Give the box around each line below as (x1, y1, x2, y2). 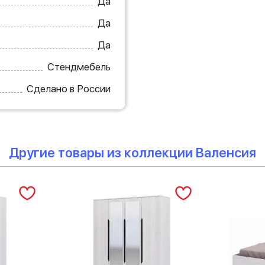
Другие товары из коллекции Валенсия (9, 145, 256, 160)
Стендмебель (47, 61, 111, 73)
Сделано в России (26, 83, 111, 95)
